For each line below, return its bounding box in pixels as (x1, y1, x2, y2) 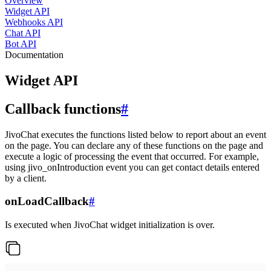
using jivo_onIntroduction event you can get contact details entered (5, 162, 260, 172)
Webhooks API (5, 17, 63, 27)
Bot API (5, 39, 36, 49)
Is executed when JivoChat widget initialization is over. (5, 220, 215, 230)
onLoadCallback (5, 195, 89, 208)
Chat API (5, 28, 41, 38)
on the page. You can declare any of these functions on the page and (5, 140, 263, 151)
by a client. (5, 172, 47, 183)
